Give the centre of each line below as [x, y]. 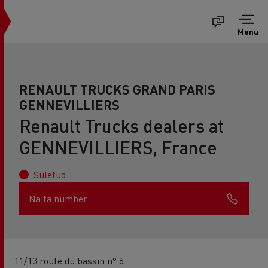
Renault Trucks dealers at [121, 126]
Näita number [58, 198]
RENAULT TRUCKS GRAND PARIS [117, 89]
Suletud [50, 174]
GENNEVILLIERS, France [118, 147]
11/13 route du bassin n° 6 [69, 261]
